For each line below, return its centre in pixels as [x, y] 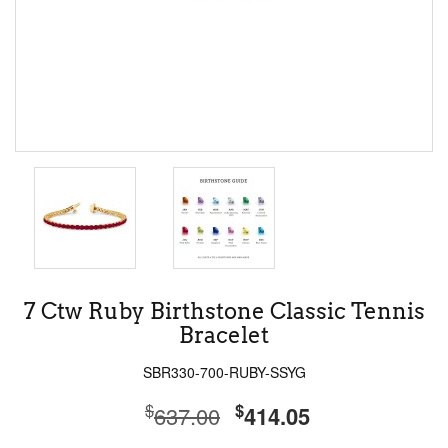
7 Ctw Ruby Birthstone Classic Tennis [224, 311]
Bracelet [224, 335]
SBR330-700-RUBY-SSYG [224, 372]
